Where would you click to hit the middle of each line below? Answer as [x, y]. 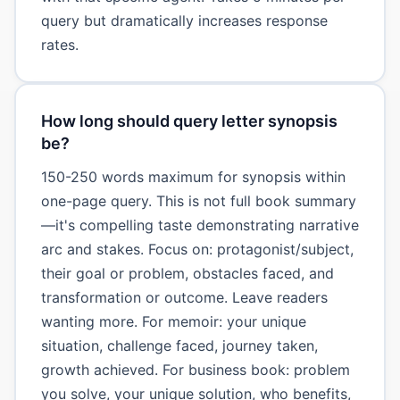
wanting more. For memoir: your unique [173, 321]
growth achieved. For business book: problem [195, 369]
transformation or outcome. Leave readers [184, 297]
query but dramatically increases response [184, 20]
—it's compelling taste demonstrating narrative [200, 225]
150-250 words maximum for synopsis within [193, 176]
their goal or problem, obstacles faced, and [187, 273]
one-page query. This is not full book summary [198, 200]
